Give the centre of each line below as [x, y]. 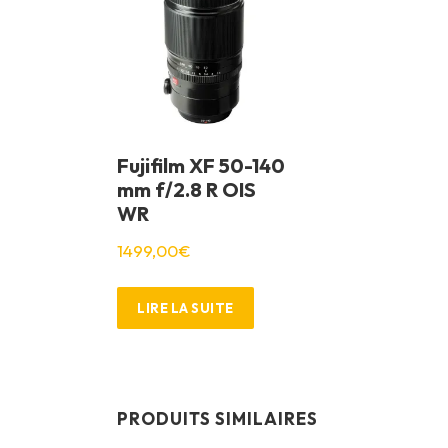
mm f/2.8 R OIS [186, 190]
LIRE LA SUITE [185, 307]
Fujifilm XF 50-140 [201, 166]
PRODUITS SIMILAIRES [217, 418]
